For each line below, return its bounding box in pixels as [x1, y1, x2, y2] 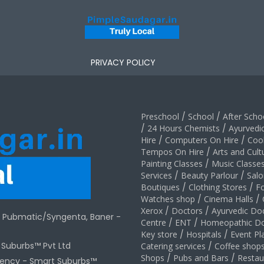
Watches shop [141, 193, 195, 204]
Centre [141, 217, 166, 228]
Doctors [171, 205, 203, 216]
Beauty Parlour [181, 170, 238, 181]
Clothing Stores [189, 181, 247, 193]
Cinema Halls [204, 193, 253, 204]
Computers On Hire [165, 134, 239, 146]
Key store [141, 229, 177, 240]
